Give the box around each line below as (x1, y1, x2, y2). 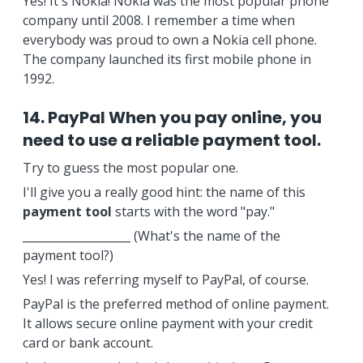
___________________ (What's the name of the (22, 227, 280, 245)
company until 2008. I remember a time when (22, 11, 295, 29)
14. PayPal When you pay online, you (22, 106, 322, 129)
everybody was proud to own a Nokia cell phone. (22, 31, 317, 49)
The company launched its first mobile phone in (22, 50, 311, 68)
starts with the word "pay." (111, 203, 275, 220)
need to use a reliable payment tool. (22, 129, 321, 152)
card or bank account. (22, 334, 153, 352)
